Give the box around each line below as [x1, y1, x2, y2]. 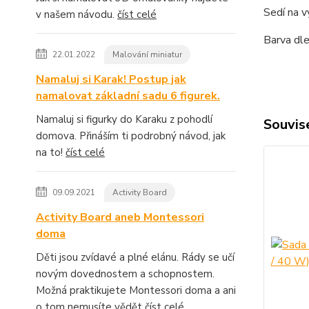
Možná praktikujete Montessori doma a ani [36, 283, 236, 297]
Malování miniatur [112, 49, 182, 60]
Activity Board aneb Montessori [36, 210, 204, 225]
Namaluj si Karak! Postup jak [36, 72, 186, 87]
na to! [36, 146, 66, 159]
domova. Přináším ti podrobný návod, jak [36, 129, 226, 143]
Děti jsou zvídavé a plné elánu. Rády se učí [36, 250, 235, 264]
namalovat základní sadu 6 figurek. [36, 88, 220, 103]
